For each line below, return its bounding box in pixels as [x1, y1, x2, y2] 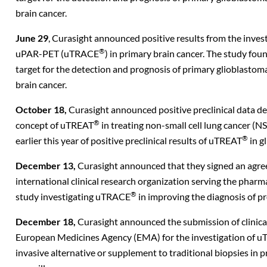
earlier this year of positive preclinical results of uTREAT [15, 135, 242, 146]
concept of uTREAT [15, 119, 94, 131]
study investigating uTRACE [15, 191, 131, 202]
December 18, [15, 216, 77, 227]
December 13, [15, 160, 77, 171]
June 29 [15, 32, 48, 44]
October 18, [15, 104, 69, 115]
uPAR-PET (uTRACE [15, 48, 99, 59]
